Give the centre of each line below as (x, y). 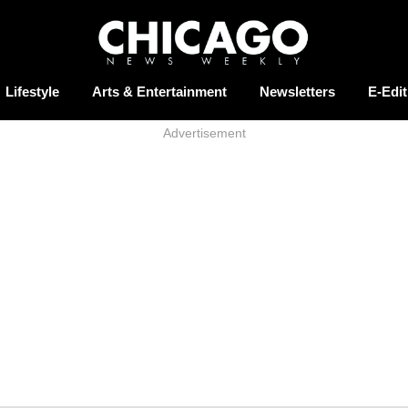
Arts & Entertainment (159, 92)
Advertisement (204, 133)
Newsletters (297, 92)
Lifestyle (32, 92)
